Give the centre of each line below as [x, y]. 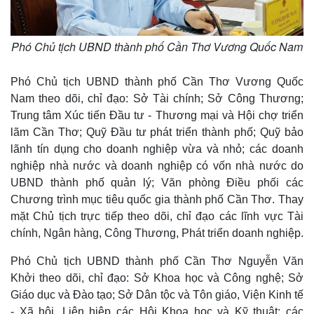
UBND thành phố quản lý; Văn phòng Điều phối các [157, 183]
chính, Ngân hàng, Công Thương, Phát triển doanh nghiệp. [157, 233]
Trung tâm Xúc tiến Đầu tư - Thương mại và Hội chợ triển [157, 116]
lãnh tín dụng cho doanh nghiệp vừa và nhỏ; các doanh [157, 149]
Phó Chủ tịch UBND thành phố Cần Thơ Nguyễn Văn [157, 261]
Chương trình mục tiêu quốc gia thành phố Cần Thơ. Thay [157, 200]
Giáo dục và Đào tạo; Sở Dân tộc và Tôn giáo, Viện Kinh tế [157, 295]
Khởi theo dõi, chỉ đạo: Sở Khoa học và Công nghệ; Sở [157, 278]
